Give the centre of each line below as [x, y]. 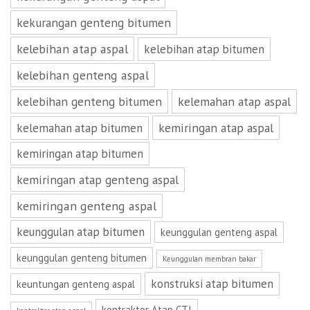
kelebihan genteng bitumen [89, 101]
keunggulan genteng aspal [219, 232]
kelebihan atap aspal [72, 49]
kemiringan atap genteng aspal [98, 180]
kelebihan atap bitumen [204, 49]
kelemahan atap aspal [234, 101]
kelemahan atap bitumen [80, 128]
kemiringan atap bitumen [80, 154]
